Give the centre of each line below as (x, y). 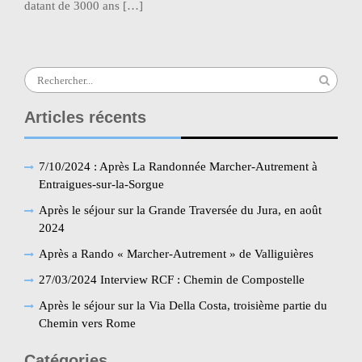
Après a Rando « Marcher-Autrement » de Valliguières (176, 254)
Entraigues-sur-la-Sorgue (101, 184)
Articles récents (85, 117)
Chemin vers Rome (87, 323)
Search (40, 75)
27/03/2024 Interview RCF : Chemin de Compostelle (172, 280)
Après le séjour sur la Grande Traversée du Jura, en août (180, 210)
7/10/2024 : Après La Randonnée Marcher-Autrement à (178, 166)
